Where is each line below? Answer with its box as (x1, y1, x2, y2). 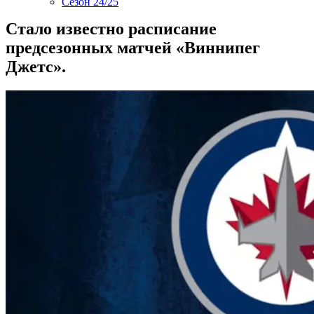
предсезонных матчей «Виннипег (6, 39, 260, 57)
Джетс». (6, 57, 66, 76)
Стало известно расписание (6, 20, 217, 38)
